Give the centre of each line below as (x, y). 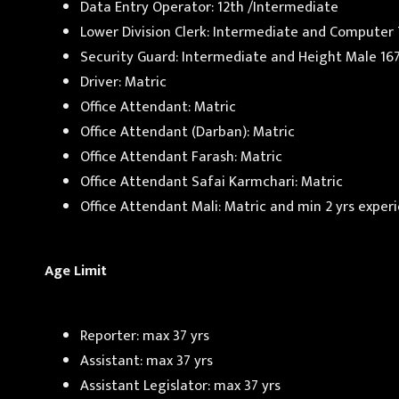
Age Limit (76, 271)
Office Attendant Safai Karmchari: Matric (212, 181)
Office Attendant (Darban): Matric (187, 131)
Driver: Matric (123, 81)
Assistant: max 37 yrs (147, 360)
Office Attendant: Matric (158, 106)
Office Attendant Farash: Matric (181, 156)
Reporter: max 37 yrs (145, 335)
